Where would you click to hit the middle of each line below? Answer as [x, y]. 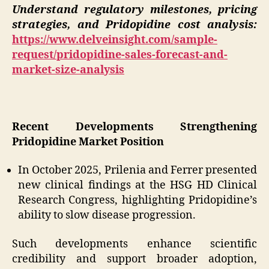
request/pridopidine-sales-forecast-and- [120, 55]
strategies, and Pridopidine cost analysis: [134, 25]
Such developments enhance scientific [134, 244]
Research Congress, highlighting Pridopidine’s [138, 201]
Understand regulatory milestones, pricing [134, 10]
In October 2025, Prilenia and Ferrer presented [138, 171]
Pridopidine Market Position [88, 142]
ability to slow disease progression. [107, 216]
